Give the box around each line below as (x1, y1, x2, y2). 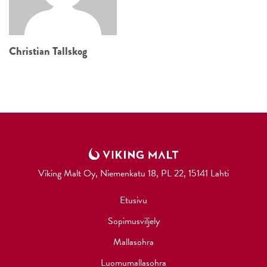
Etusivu (120, 193, 147, 208)
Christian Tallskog (9, 44, 87, 60)
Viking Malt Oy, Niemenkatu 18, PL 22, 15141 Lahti (38, 166, 229, 181)
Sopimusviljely (107, 214, 160, 229)
